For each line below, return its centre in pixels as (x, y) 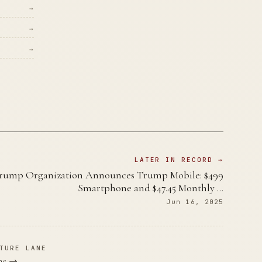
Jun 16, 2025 (195, 202)
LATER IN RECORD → (179, 160)
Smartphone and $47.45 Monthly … (151, 188)
